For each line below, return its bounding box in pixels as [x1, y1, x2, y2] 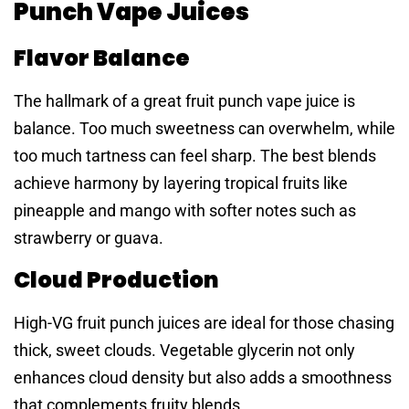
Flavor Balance [14, 42, 190, 73]
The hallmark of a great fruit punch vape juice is [14, 90, 355, 110]
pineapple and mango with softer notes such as [14, 200, 356, 220]
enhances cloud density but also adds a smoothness [14, 368, 392, 388]
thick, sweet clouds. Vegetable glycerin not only [14, 341, 355, 361]
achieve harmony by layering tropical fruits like [14, 173, 348, 193]
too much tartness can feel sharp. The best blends [14, 145, 376, 165]
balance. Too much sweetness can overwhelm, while [14, 118, 395, 138]
